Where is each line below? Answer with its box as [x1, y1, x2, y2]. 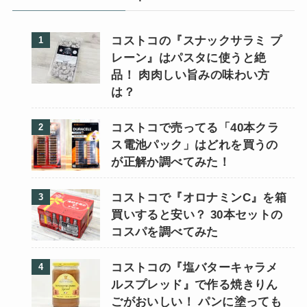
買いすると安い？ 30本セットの [111, 208, 283, 221]
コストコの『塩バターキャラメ [111, 260, 278, 274]
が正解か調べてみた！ [111, 155, 231, 169]
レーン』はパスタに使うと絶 [111, 51, 267, 64]
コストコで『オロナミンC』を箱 [111, 191, 287, 204]
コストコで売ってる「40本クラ [111, 121, 280, 134]
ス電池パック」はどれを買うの [111, 138, 278, 151]
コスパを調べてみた [111, 225, 219, 238]
